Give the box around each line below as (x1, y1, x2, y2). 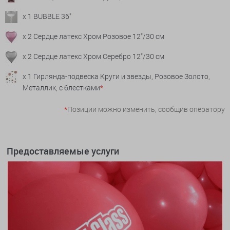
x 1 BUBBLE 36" (23, 11, 71, 22)
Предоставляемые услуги (7, 145, 119, 158)
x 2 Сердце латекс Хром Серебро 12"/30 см (23, 51, 164, 62)
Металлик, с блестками (23, 83, 100, 93)
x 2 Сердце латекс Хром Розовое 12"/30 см (23, 31, 164, 42)
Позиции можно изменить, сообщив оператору (67, 104, 225, 114)
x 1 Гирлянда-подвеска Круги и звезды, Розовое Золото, (23, 71, 210, 82)
